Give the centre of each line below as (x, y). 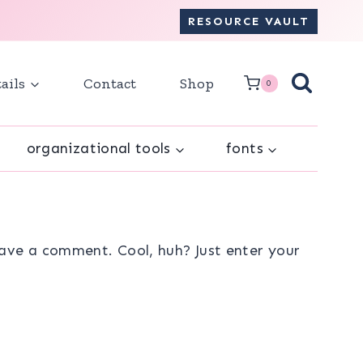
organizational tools (98, 149)
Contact (110, 83)
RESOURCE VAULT (248, 21)
